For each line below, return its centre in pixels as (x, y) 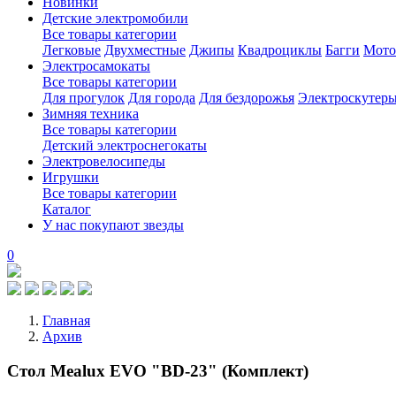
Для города (162, 98)
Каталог (67, 209)
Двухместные (145, 50)
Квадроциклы (280, 50)
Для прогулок (84, 98)
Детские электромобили (115, 18)
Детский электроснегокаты (125, 145)
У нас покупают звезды (113, 225)
